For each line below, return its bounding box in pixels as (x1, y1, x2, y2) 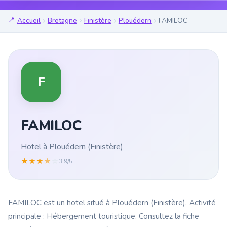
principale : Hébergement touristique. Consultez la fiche (8, 211, 199, 221)
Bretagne (47, 16, 77, 25)
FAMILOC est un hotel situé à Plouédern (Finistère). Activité (8, 197, 216, 208)
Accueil (17, 16, 41, 25)
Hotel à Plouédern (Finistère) (21, 141, 123, 153)
